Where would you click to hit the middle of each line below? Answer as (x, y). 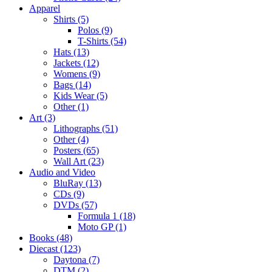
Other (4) (71, 139)
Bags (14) (72, 84)
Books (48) (51, 237)
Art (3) (42, 117)
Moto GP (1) (102, 226)
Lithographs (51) (86, 128)
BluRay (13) (77, 183)
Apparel (45, 8)
